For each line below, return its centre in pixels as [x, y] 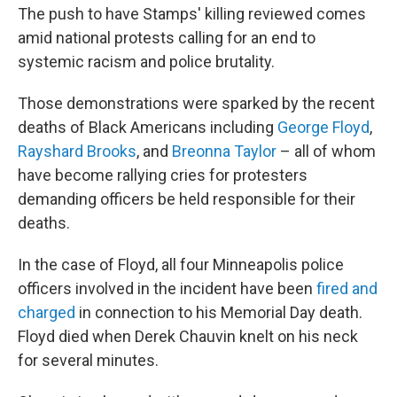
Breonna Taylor [224, 151]
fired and [347, 288]
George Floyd [323, 127]
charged [47, 312]
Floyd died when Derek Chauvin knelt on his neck [188, 336]
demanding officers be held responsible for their [187, 199]
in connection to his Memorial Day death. [219, 312]
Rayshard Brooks [77, 151]
